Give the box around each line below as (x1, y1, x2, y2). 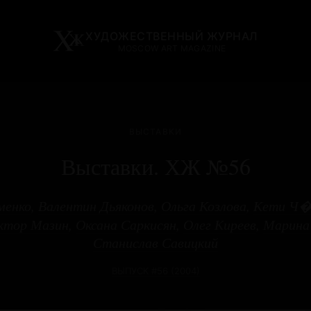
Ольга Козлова (161, 196, 246, 215)
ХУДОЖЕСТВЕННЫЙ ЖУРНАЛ (85, 28, 258, 43)
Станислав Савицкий (93, 233, 218, 252)
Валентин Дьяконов (38, 196, 154, 215)
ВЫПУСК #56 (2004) (111, 265, 200, 277)
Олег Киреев (183, 215, 256, 234)
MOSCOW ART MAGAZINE (117, 42, 226, 53)
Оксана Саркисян (75, 215, 176, 234)
